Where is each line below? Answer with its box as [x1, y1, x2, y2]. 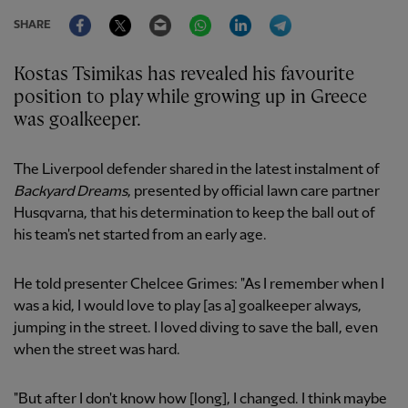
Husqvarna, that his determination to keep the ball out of [14, 206, 375, 221]
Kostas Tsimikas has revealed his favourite [14, 65, 354, 85]
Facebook [91, 6, 153, 22]
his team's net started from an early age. [14, 228, 267, 243]
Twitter [131, 6, 178, 22]
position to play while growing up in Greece [14, 87, 367, 107]
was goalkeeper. [14, 110, 141, 130]
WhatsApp [211, 6, 278, 22]
